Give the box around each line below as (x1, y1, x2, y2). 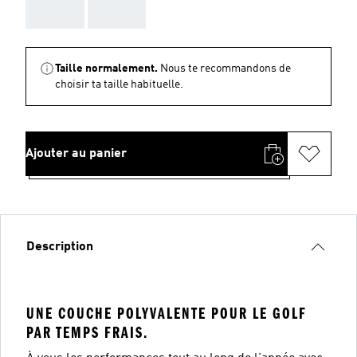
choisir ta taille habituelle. (55, 78, 183, 90)
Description (26, 240, 93, 253)
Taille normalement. (55, 62, 158, 74)
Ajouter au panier (25, 147, 127, 160)
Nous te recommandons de (160, 62, 291, 74)
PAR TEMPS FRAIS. (26, 323, 148, 342)
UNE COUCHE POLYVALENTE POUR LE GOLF (26, 304, 307, 323)
